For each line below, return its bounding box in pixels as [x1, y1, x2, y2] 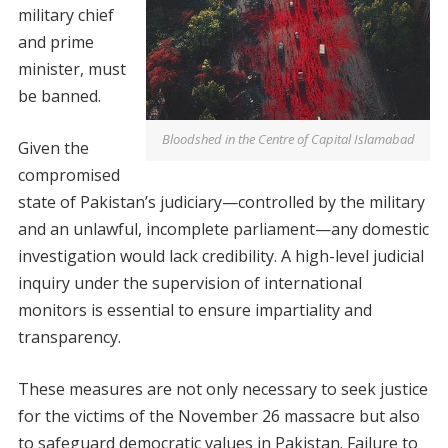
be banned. [17, 85, 101, 108]
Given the [17, 137, 89, 160]
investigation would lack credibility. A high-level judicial [17, 245, 424, 268]
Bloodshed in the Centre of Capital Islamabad [161, 130, 415, 149]
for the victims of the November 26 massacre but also [17, 405, 420, 428]
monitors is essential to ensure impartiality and [17, 299, 372, 322]
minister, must [17, 58, 126, 81]
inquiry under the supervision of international [17, 272, 362, 295]
